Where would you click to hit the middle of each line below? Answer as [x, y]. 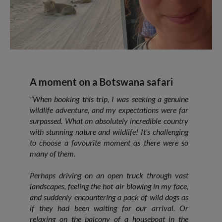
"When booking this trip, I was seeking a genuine [109, 99]
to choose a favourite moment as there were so [109, 142]
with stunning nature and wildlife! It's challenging [109, 131]
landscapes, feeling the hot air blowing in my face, [109, 186]
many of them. [53, 153]
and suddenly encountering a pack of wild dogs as [109, 197]
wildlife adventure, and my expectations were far [109, 110]
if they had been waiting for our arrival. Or [109, 208]
